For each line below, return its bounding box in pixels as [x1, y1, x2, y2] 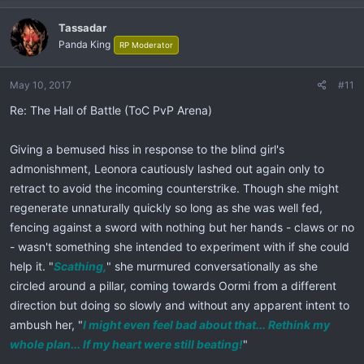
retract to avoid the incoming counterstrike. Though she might [10, 180, 339, 195]
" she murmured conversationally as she [106, 258, 318, 273]
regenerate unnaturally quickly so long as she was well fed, [10, 200, 323, 214]
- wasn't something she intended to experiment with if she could [10, 239, 349, 253]
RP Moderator [119, 41, 173, 50]
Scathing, [54, 258, 106, 273]
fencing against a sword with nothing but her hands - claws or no [10, 219, 354, 234]
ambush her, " [10, 317, 83, 331]
